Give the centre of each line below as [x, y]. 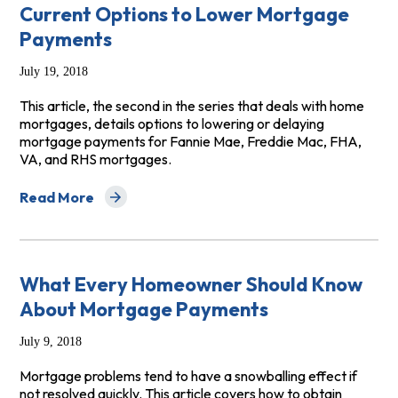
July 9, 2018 [50, 342]
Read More [56, 197]
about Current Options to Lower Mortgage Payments [202, 205]
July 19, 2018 [53, 72]
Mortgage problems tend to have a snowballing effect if [188, 376]
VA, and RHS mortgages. [96, 159]
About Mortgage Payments [143, 310]
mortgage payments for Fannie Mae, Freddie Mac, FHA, [190, 142]
